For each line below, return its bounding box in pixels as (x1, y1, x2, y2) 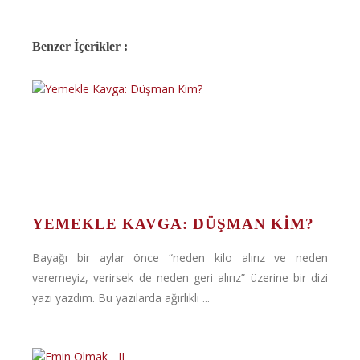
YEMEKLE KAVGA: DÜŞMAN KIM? (32, 215, 314, 232)
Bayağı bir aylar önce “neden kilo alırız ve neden (32, 250, 328, 265)
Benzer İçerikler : (32, 39, 128, 53)
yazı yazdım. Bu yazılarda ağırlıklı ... (32, 290, 210, 305)
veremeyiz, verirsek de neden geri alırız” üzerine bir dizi (32, 270, 328, 285)
